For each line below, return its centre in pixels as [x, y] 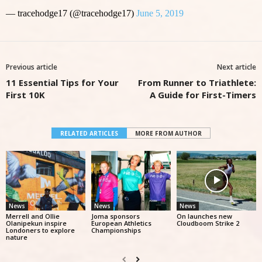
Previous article [32, 67]
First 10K [25, 95]
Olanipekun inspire [36, 223]
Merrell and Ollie [33, 216]
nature [17, 237]
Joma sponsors [115, 216]
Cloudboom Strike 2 [208, 223]
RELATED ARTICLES [89, 133]
